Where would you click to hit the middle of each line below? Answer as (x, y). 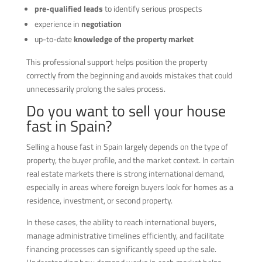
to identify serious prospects (152, 8)
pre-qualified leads (68, 8)
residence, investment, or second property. (99, 200)
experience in (58, 23)
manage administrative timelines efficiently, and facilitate (125, 235)
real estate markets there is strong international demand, (125, 173)
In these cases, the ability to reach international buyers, (121, 222)
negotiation (101, 23)
